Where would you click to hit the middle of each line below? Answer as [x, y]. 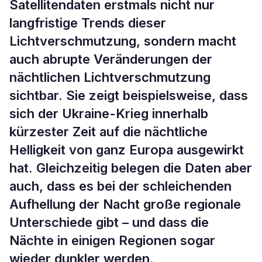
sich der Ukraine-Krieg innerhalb [109, 113]
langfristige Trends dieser [88, 23]
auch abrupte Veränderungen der [111, 59]
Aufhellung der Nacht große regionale [125, 204]
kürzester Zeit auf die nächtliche [108, 132]
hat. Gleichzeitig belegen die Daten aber [131, 168]
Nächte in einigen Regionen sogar [112, 240]
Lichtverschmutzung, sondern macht [123, 41]
